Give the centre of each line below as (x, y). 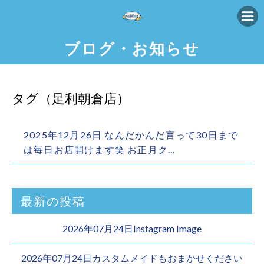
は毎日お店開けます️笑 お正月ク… (100, 149)
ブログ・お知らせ (132, 48)
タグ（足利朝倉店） (71, 98)
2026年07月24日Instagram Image (132, 228)
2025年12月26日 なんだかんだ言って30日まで (131, 135)
